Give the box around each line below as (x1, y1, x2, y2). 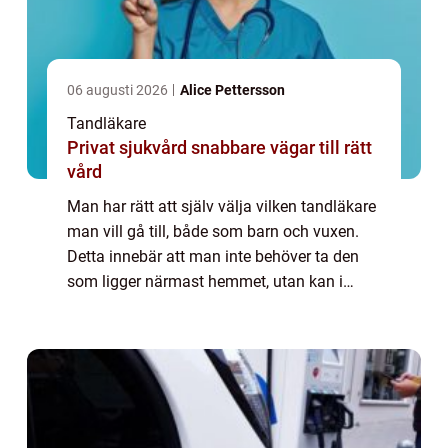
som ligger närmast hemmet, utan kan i (67, 271, 343, 291)
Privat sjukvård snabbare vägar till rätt (67, 136, 191, 158)
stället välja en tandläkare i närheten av (67, 296, 343, 316)
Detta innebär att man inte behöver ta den (67, 246, 359, 266)
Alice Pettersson (180, 81, 285, 98)
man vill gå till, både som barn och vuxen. (67, 221, 359, 241)
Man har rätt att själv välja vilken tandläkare (67, 196, 376, 216)
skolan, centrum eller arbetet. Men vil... (67, 321, 336, 341)
